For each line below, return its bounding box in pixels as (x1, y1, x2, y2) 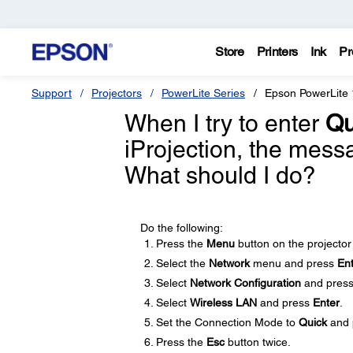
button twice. (224, 336, 291, 348)
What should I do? (124, 162, 316, 189)
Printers (256, 44, 299, 59)
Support (32, 87, 72, 99)
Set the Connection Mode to (155, 316, 299, 329)
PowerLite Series (162, 87, 245, 99)
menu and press (249, 257, 337, 269)
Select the (155, 257, 209, 269)
